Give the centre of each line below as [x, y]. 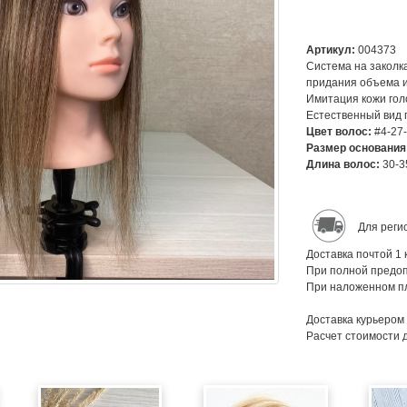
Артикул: [332, 50]
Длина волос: [344, 164]
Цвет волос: [340, 132]
